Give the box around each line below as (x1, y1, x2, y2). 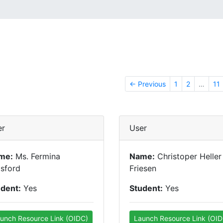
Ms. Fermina (13, 151, 60, 161)
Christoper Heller (155, 151, 222, 161)
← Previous (129, 80, 166, 88)
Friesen (129, 163, 156, 173)
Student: (129, 183, 163, 193)
